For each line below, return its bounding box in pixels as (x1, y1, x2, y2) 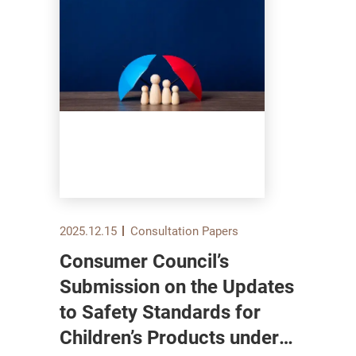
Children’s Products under (60, 324, 230, 350)
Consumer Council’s (60, 248, 229, 274)
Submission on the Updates (60, 273, 294, 300)
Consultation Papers (130, 222, 238, 239)
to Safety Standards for (60, 299, 82, 325)
